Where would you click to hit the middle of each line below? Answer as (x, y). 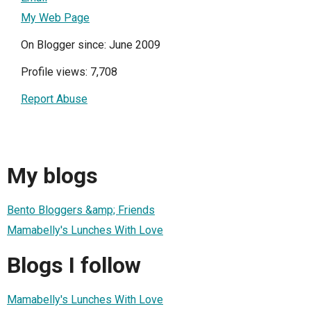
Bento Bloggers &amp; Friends (81, 210)
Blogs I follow (74, 265)
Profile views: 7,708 (69, 72)
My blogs (52, 175)
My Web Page (55, 18)
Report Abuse (54, 99)
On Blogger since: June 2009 (91, 45)
